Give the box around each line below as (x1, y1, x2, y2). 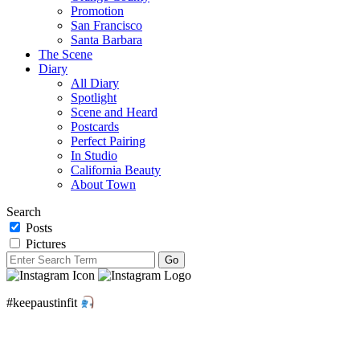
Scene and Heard (71, 104, 157, 119)
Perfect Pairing (71, 133, 145, 148)
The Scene (39, 47, 92, 61)
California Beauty (71, 162, 161, 177)
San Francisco (71, 18, 142, 32)
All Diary (71, 76, 119, 90)
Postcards (71, 119, 119, 133)
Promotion (71, 3, 124, 18)
